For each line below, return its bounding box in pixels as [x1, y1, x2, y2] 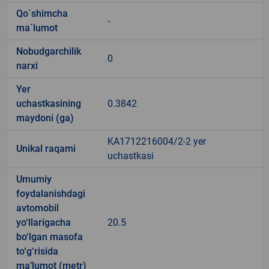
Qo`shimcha [16, 7, 68, 19]
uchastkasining [16, 97, 81, 109]
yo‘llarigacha [16, 216, 71, 228]
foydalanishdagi [16, 187, 85, 199]
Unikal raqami [16, 142, 76, 154]
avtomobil [16, 202, 59, 214]
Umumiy [16, 173, 52, 185]
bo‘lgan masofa [16, 231, 83, 243]
